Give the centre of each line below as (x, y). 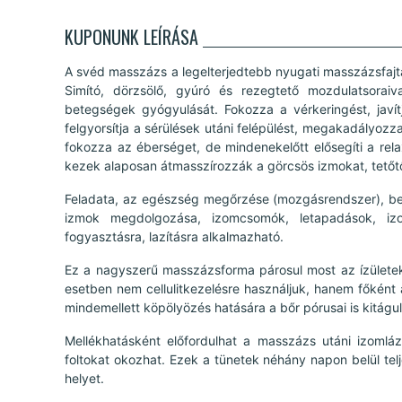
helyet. (84, 378)
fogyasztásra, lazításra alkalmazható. (174, 236)
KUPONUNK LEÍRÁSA (131, 36)
